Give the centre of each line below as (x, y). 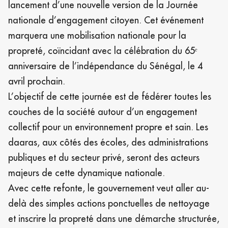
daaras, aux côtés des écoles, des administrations (108, 142)
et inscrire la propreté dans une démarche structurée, (114, 218)
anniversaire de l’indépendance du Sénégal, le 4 (105, 66)
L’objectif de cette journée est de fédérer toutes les (110, 96)
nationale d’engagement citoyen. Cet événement (106, 20)
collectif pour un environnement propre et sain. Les (108, 127)
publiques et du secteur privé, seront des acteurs (104, 157)
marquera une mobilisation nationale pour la (97, 35)
